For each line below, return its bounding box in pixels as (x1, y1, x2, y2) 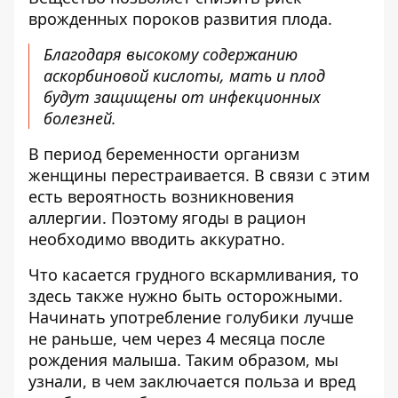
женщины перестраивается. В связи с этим (28, 164, 370, 186)
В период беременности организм (28, 143, 299, 164)
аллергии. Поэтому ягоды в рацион (28, 207, 306, 228)
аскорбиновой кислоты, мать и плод (44, 65, 325, 86)
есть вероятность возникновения (28, 186, 294, 207)
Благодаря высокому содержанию (44, 44, 298, 65)
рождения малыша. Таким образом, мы (28, 349, 338, 370)
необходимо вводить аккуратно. (28, 228, 285, 250)
